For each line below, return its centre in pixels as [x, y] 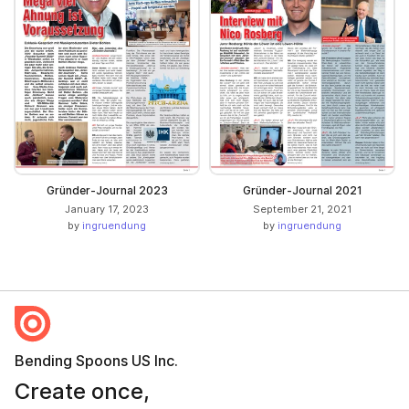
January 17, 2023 [107, 209]
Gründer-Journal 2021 [302, 190]
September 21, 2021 [302, 209]
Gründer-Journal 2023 [107, 190]
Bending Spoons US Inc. [96, 360]
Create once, [82, 391]
